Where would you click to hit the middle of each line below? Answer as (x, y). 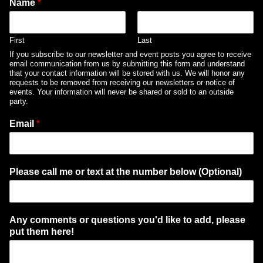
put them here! (42, 232)
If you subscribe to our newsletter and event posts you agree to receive (130, 55)
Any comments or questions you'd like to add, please (127, 220)
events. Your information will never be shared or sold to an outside (122, 92)
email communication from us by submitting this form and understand (127, 64)
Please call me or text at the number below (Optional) (126, 172)
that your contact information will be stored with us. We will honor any (127, 73)
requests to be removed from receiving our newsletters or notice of (122, 83)
